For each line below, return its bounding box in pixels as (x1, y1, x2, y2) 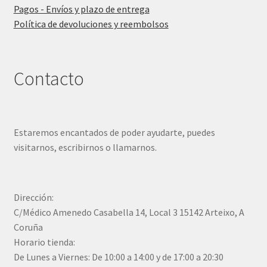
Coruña (13, 221, 43, 234)
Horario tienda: (13, 236, 75, 249)
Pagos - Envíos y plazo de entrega (13, 3, 150, 15)
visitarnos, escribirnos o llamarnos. (13, 141, 157, 153)
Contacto (13, 66, 84, 91)
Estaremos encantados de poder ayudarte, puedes (13, 126, 215, 138)
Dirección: (13, 191, 54, 204)
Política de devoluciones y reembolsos (13, 18, 169, 30)
